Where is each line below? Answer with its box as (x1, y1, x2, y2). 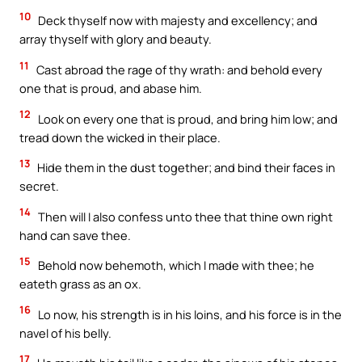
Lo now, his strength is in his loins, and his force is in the (36, 305, 342, 322)
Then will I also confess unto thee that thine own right (36, 208, 333, 225)
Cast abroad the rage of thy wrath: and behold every (34, 61, 322, 78)
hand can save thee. (19, 226, 131, 243)
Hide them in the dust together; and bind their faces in (35, 159, 335, 176)
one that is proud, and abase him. (19, 79, 202, 96)
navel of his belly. (19, 324, 112, 341)
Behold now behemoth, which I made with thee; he (36, 257, 314, 274)
